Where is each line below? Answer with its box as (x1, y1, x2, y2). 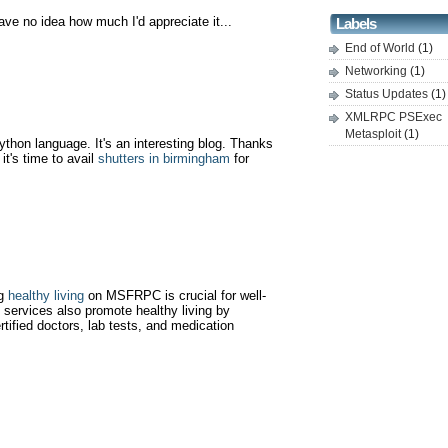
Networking (345, 64, 410, 78)
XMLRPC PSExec (345, 110, 442, 124)
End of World (345, 41, 418, 55)
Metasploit (345, 127, 404, 141)
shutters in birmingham (98, 151, 230, 166)
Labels (336, 16, 376, 32)
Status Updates (345, 87, 431, 101)
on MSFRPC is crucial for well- (84, 288, 266, 303)
